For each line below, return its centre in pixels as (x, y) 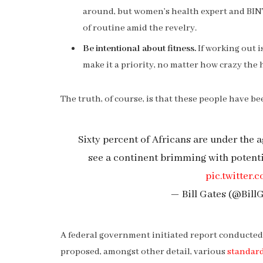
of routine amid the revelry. (140, 28)
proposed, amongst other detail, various (144, 252)
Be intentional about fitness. (139, 48)
